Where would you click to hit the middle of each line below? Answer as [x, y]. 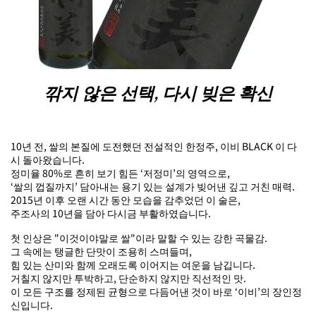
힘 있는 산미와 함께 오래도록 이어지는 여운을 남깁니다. [133, 264]
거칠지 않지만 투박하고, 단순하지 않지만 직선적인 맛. [128, 278]
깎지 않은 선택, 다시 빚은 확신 [158, 93]
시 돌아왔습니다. [48, 159]
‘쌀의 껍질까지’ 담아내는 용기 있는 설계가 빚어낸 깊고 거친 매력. [153, 186]
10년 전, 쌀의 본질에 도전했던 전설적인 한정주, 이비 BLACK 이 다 [154, 146]
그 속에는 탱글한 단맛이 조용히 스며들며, [101, 251]
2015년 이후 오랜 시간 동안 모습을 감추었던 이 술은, [126, 199]
